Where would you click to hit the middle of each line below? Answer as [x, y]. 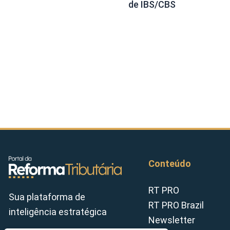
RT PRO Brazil [176, 205]
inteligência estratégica [58, 212]
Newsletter [172, 220]
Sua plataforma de [47, 197]
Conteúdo [170, 164]
